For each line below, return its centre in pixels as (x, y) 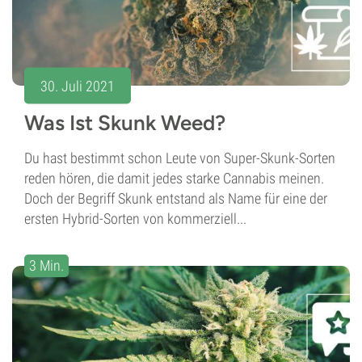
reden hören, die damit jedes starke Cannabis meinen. (174, 179)
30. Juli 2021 (78, 86)
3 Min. (46, 266)
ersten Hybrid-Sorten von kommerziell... (135, 219)
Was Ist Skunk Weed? (125, 123)
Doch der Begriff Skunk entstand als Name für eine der (176, 199)
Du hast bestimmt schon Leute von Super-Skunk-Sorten (180, 158)
